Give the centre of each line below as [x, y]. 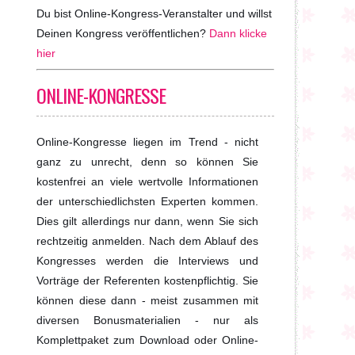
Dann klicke [238, 33]
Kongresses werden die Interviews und [147, 261]
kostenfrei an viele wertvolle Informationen [147, 181]
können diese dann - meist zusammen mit [147, 300]
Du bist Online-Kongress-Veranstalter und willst [154, 13]
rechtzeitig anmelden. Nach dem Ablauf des [147, 241]
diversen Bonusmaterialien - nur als [147, 320]
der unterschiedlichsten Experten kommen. [147, 201]
